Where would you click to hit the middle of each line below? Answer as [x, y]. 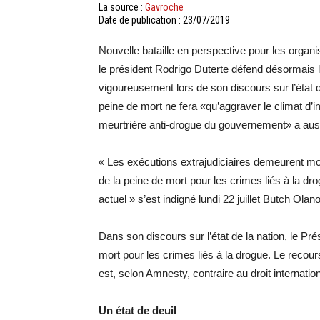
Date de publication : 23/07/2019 [164, 20]
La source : [122, 7]
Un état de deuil [137, 310]
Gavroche [164, 7]
